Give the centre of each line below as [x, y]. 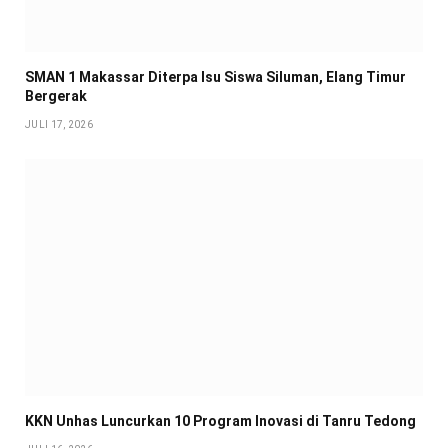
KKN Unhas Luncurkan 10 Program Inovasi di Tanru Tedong [220, 420]
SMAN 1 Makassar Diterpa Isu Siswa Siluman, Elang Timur [215, 76]
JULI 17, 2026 [59, 124]
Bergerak [56, 95]
